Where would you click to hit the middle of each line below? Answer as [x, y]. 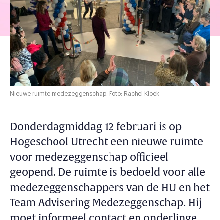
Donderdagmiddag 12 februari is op [96, 127]
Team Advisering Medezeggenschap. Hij [106, 203]
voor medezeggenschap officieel [89, 157]
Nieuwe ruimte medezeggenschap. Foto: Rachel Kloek [84, 94]
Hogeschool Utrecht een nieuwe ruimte [107, 142]
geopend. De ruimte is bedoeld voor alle [108, 172]
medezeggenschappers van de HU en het [110, 188]
